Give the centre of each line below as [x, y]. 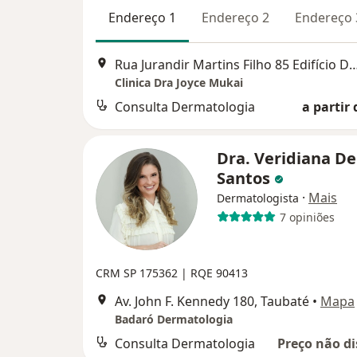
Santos [245, 178]
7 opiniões [307, 217]
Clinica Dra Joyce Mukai [179, 82]
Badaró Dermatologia [174, 319]
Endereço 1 [142, 17]
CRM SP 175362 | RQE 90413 [172, 273]
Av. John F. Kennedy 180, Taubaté [212, 301]
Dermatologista [258, 198]
